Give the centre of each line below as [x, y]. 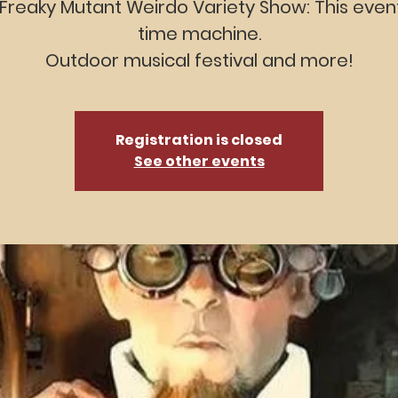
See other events [199, 161]
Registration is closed [199, 140]
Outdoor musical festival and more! [199, 60]
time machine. [199, 34]
